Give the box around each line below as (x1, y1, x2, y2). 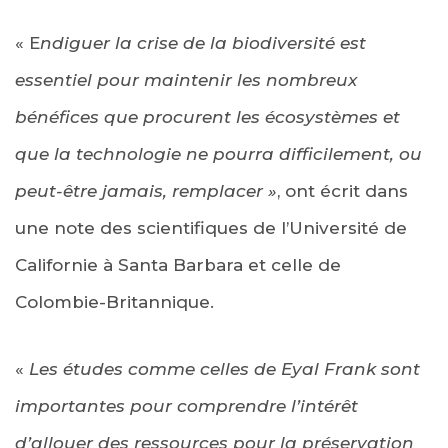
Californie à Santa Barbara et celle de (15, 254, 341, 275)
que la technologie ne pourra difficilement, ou (15, 143, 422, 164)
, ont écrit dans (277, 180, 408, 201)
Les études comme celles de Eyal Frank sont (29, 358, 420, 379)
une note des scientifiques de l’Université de (15, 217, 407, 238)
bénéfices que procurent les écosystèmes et (15, 106, 400, 127)
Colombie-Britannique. (15, 291, 214, 312)
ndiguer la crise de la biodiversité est (40, 32, 366, 53)
